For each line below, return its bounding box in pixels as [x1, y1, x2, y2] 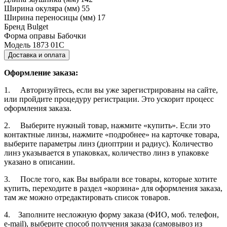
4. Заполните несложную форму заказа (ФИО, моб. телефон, [4, 210, 219, 219]
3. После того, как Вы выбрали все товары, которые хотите [4, 174, 217, 183]
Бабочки [57, 31, 86, 40]
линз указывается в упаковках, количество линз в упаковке [4, 148, 209, 157]
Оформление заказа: [4, 68, 78, 77]
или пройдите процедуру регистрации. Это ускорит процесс [4, 94, 214, 103]
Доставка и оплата [8, 51, 65, 59]
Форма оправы [4, 31, 55, 40]
